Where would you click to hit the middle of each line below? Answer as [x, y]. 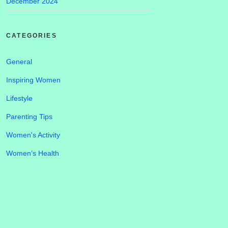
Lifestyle [19, 98]
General [19, 62]
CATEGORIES [32, 36]
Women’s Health [33, 153]
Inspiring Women [33, 80]
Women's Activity [33, 135]
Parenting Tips [29, 117]
